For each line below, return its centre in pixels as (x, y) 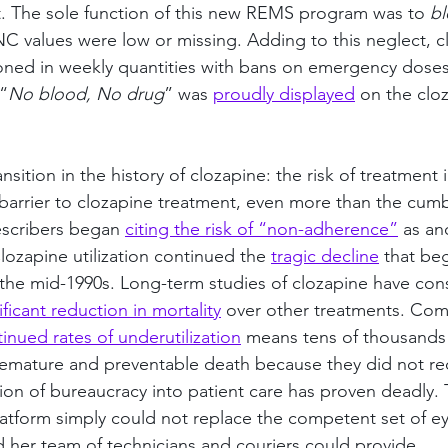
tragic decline (325, 256)
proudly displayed (284, 94)
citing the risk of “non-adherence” (261, 229)
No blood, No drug (86, 94)
